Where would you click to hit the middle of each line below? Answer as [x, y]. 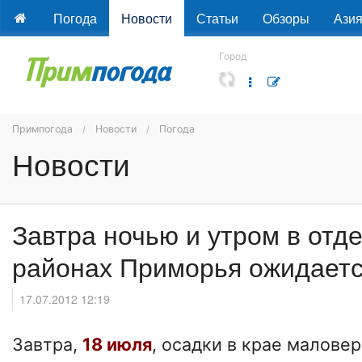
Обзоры [286, 18]
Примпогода [42, 129]
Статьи [217, 18]
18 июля [117, 345]
